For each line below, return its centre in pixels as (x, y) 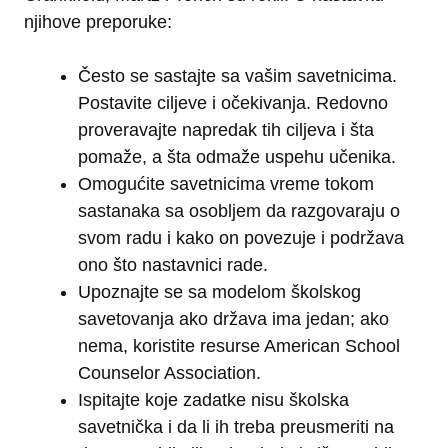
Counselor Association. (169, 373)
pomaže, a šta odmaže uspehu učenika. (237, 157)
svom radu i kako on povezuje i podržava (241, 238)
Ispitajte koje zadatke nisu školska (213, 400)
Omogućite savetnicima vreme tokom (226, 184)
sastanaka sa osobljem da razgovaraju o (239, 211)
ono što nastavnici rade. (173, 265)
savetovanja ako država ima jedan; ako (233, 319)
